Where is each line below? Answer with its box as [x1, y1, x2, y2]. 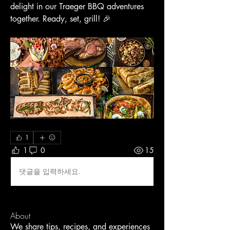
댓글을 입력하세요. [19, 166, 81, 176]
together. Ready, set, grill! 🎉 [10, 13, 111, 24]
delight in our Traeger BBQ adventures [10, 1, 144, 12]
